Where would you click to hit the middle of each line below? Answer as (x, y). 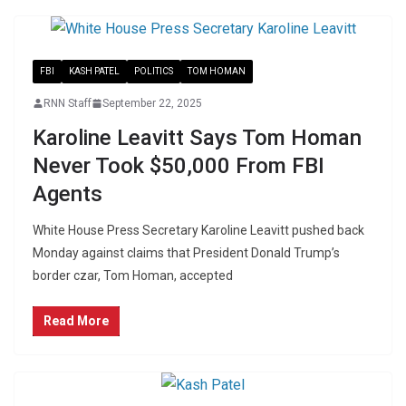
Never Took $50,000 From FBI (179, 165)
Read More (76, 320)
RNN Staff (68, 103)
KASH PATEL (94, 71)
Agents (68, 193)
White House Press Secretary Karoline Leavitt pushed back (198, 230)
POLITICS (154, 71)
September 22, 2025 (152, 103)
